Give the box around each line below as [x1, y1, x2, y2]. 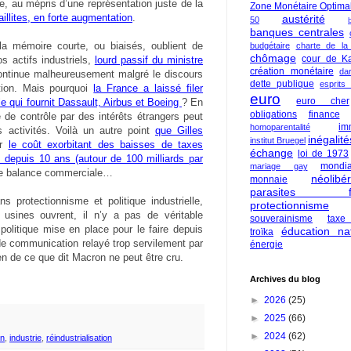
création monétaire [250, 66, 334, 77]
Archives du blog [250, 274, 320, 284]
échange [250, 147, 293, 159]
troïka [250, 226, 273, 237]
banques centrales [250, 26, 344, 38]
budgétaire [250, 41, 290, 50]
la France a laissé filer [93, 81, 204, 94]
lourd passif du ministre [94, 53, 203, 66]
